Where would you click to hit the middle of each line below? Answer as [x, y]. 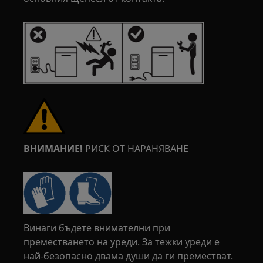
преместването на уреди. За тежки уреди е [122, 242]
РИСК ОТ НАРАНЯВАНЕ [136, 149]
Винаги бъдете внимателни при [97, 228]
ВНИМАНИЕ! [53, 149]
